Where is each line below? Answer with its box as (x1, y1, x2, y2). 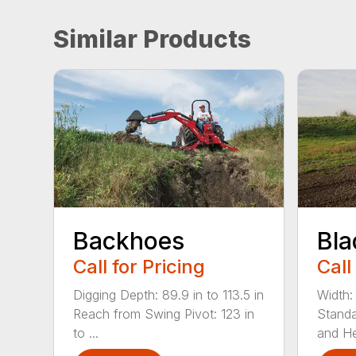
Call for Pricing (73, 254, 206, 278)
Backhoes (73, 226, 185, 255)
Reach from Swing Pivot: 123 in (73, 305, 255, 322)
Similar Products (53, 25, 252, 53)
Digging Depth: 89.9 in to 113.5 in (73, 286, 265, 303)
